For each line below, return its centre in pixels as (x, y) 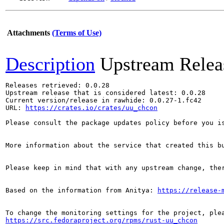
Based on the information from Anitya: (81, 190)
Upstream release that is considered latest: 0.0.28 (105, 93)
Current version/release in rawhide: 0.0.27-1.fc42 (103, 100)
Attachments (28, 33)
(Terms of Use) (77, 33)
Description (50, 64)
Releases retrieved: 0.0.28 (57, 85)
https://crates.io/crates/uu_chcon (91, 108)
